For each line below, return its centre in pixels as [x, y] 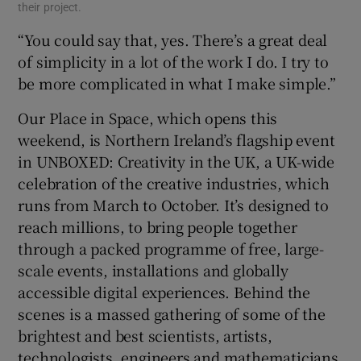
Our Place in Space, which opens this [148, 117]
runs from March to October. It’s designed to [173, 204]
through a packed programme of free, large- [171, 248]
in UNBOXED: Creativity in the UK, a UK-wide [176, 161]
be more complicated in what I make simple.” [177, 83]
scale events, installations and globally [153, 270]
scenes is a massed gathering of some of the [172, 313]
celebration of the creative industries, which [174, 183]
